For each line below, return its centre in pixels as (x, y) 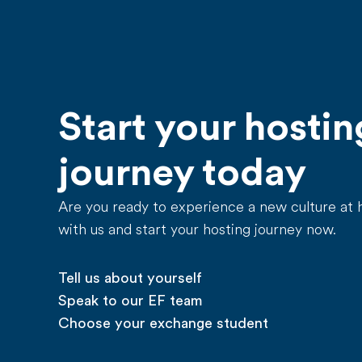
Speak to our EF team (130, 301)
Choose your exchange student (163, 323)
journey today (182, 173)
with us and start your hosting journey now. (197, 229)
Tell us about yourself (130, 278)
